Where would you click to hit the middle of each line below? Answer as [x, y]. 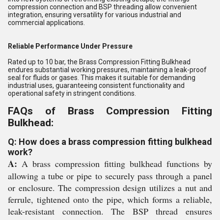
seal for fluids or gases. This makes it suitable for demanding [102, 78]
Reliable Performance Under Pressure [70, 46]
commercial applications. [46, 23]
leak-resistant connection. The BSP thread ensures [110, 211]
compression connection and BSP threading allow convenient [102, 7]
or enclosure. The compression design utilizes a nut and [110, 188]
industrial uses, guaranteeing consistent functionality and [96, 85]
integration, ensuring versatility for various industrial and [95, 15]
